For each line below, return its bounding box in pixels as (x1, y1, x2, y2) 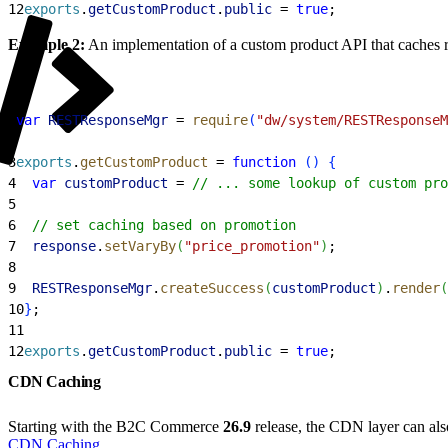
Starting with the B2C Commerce (8, 417, 223, 435)
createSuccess (160, 279, 264, 296)
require (192, 111, 248, 128)
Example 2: (8, 35, 85, 53)
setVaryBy (104, 237, 176, 254)
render (392, 279, 440, 296)
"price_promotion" (184, 237, 320, 254)
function (232, 153, 296, 170)
